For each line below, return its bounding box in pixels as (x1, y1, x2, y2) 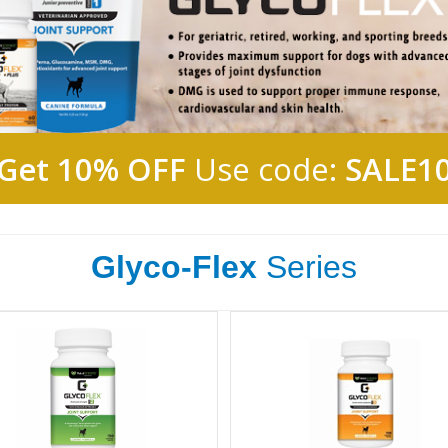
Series (257, 248, 357, 285)
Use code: (185, 147, 345, 190)
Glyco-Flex (91, 248, 257, 285)
